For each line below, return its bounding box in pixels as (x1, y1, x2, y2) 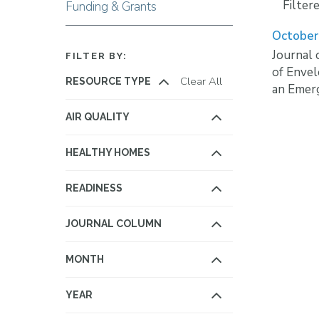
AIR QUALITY (66, 111, 130, 122)
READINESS (66, 182, 122, 194)
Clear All (180, 73, 222, 88)
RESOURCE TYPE (66, 75, 151, 87)
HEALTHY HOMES (66, 147, 150, 158)
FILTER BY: (66, 51, 127, 61)
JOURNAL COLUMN (66, 218, 162, 229)
